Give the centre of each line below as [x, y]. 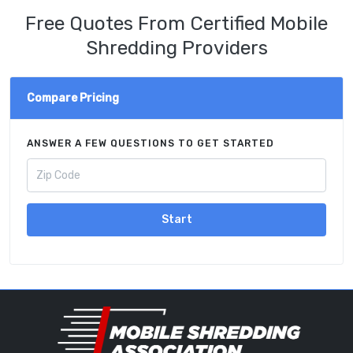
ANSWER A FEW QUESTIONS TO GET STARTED [150, 143]
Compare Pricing [73, 98]
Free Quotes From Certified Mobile [176, 24]
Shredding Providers [176, 48]
